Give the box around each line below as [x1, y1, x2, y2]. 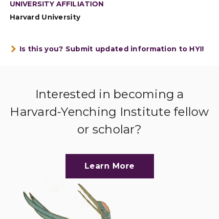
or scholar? [77, 122, 142, 136]
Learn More [84, 161, 135, 171]
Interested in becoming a [35, 87, 184, 101]
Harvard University [10, 13, 81, 22]
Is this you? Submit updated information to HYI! [20, 44, 204, 53]
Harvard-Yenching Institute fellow [10, 105, 209, 119]
